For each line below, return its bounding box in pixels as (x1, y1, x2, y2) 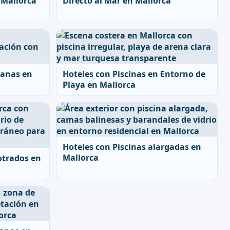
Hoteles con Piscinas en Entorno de (63, 68, 205, 80)
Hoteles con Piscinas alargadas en (63, 141, 201, 152)
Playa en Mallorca (63, 79, 136, 90)
